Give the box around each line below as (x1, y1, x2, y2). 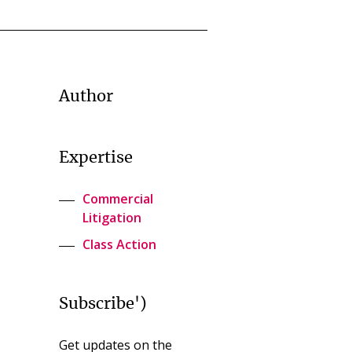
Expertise (58, 149, 133, 166)
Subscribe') (58, 295, 147, 312)
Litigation (82, 208, 141, 226)
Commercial (82, 189, 153, 207)
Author (58, 88, 113, 104)
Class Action (82, 235, 156, 253)
